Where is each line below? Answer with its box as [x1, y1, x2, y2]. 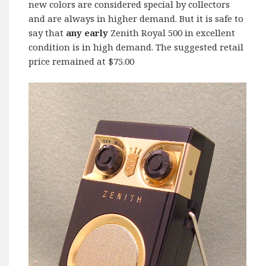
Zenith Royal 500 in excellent [108, 26, 236, 39]
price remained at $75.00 [28, 55, 135, 67]
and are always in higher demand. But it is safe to [28, 12, 244, 24]
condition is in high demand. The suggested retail [28, 40, 244, 53]
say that [28, 26, 66, 39]
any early [66, 26, 109, 39]
